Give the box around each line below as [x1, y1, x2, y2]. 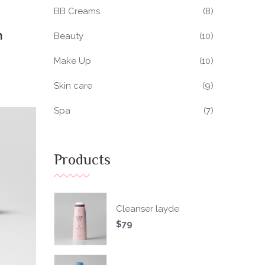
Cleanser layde [116, 203, 179, 214]
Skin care [54, 80, 92, 91]
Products [54, 150, 111, 173]
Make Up [54, 56, 91, 66]
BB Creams [54, 6, 100, 17]
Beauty [54, 31, 83, 41]
